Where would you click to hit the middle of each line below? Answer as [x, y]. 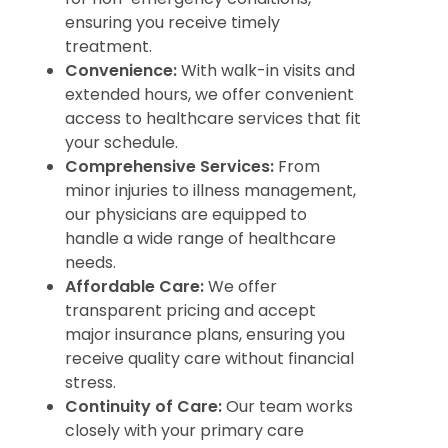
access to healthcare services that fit [213, 119]
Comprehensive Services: [169, 167]
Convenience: [121, 71]
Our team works [287, 407]
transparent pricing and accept [190, 311]
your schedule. [121, 143]
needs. [90, 263]
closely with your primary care [184, 431]
